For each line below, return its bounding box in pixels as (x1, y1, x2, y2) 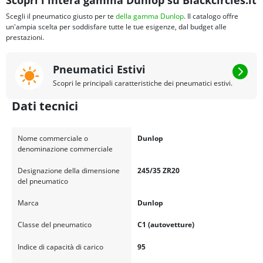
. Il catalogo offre (184, 11, 238, 22)
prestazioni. (6, 32, 44, 43)
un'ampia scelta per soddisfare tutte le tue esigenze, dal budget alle (6, 22, 227, 32)
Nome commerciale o (17, 133, 88, 143)
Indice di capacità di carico (17, 241, 103, 252)
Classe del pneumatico (17, 220, 92, 230)
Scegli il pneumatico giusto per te (6, 11, 116, 22)
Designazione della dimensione (17, 166, 120, 176)
